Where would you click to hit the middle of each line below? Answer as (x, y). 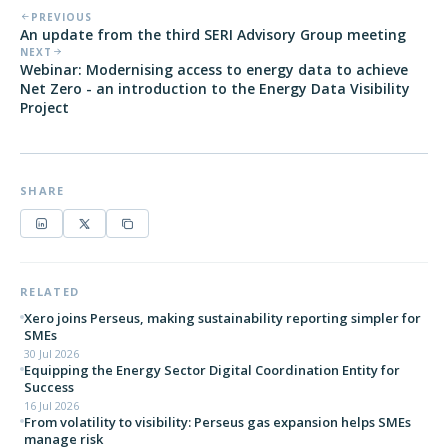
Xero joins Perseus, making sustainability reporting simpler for (222, 318)
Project (44, 107)
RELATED (50, 291)
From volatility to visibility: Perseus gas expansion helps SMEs (217, 422)
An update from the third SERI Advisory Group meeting (213, 34)
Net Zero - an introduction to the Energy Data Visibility (215, 88)
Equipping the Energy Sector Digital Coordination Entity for (212, 370)
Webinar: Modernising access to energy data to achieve (214, 69)
